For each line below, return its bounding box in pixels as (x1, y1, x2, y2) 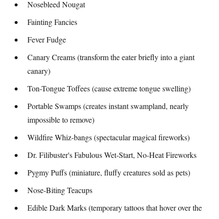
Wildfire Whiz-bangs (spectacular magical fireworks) (27, 132, 190, 143)
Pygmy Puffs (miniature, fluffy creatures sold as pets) (27, 167, 190, 178)
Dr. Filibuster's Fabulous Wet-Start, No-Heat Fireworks (27, 150, 197, 160)
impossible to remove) (27, 114, 94, 125)
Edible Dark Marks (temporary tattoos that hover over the (27, 202, 202, 213)
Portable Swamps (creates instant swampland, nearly (27, 101, 189, 111)
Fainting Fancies (27, 17, 77, 27)
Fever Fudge (27, 34, 66, 45)
